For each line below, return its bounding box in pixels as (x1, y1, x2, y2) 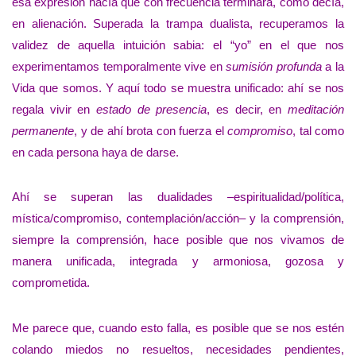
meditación (288, 102, 345, 116)
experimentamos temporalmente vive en (12, 59, 226, 73)
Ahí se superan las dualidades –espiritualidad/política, (12, 190, 344, 204)
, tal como (292, 123, 344, 137)
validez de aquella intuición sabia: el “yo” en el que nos (12, 37, 344, 52)
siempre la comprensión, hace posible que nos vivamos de (12, 233, 344, 247)
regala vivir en (12, 102, 96, 116)
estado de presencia (96, 102, 207, 116)
